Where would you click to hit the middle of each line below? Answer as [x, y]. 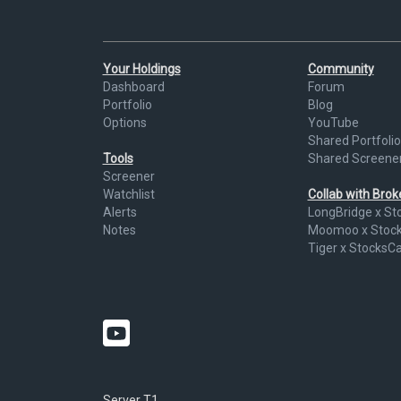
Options [124, 123]
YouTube [333, 123]
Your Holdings [141, 69]
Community [341, 69]
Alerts [119, 213]
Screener [128, 177]
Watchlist [128, 195]
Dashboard [133, 87]
